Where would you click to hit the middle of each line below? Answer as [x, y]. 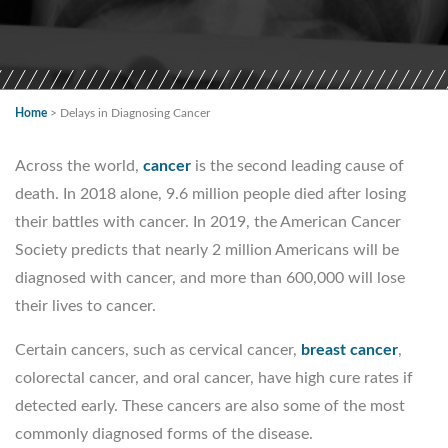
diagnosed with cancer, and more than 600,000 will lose [210, 277]
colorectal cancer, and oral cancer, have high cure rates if [214, 377]
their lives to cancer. [85, 305]
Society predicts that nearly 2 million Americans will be [207, 249]
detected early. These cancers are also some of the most [210, 405]
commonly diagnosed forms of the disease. [164, 433]
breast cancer [349, 349]
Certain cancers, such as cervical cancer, [158, 349]
